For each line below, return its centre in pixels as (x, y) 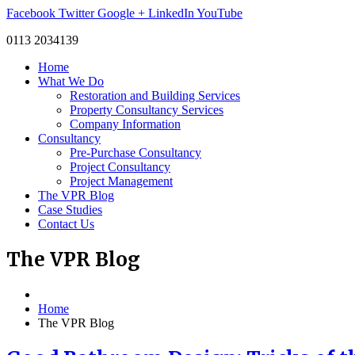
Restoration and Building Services (155, 95)
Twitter (76, 13)
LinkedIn (171, 13)
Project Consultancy (120, 167)
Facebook (31, 13)
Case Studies (70, 210)
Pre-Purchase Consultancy (136, 153)
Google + (121, 13)
